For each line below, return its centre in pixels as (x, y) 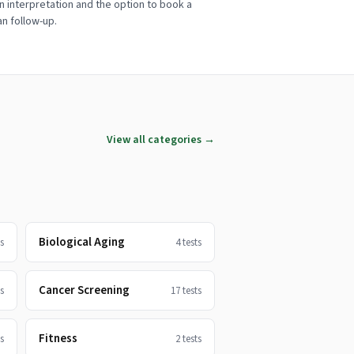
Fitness (58, 339)
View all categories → (161, 140)
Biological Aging (81, 242)
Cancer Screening (84, 290)
